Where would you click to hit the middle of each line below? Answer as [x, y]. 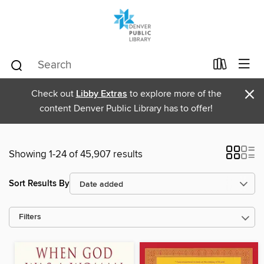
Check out [53, 94]
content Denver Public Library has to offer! [126, 108]
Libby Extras [101, 94]
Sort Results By [39, 183]
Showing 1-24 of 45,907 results [76, 154]
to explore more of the [174, 94]
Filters [30, 217]
